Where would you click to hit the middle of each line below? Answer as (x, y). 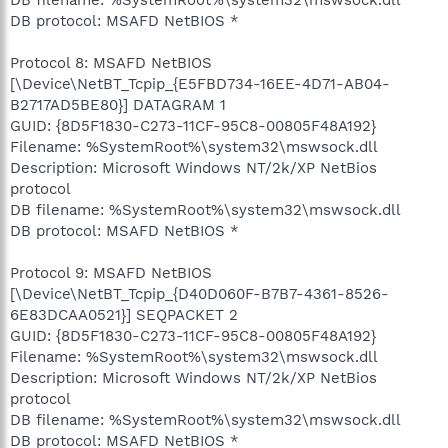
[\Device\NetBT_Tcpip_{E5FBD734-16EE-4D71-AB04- (200, 83)
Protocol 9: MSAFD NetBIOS (111, 272)
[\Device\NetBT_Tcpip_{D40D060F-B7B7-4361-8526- (199, 293)
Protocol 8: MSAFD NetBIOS (111, 62)
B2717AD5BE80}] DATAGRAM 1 (118, 104)
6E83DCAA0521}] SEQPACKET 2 (124, 314)
